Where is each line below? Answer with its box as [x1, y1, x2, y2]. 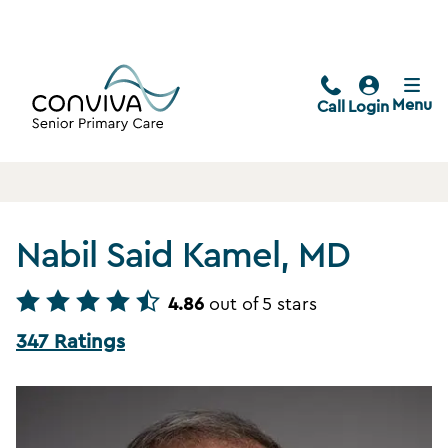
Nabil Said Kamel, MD [16, 238, 350, 275]
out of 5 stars [209, 295, 317, 314]
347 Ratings [16, 332, 125, 353]
